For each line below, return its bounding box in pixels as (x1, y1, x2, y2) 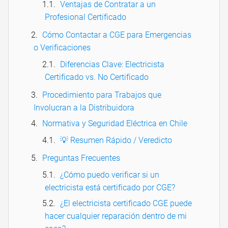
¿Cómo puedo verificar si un (60, 170, 159, 180)
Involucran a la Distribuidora (34, 103, 134, 113)
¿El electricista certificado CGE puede (60, 198, 192, 209)
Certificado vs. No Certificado (45, 72, 149, 82)
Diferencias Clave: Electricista (60, 60, 164, 70)
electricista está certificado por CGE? (45, 183, 175, 193)
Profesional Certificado (45, 12, 126, 22)
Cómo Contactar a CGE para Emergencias (42, 30, 191, 40)
